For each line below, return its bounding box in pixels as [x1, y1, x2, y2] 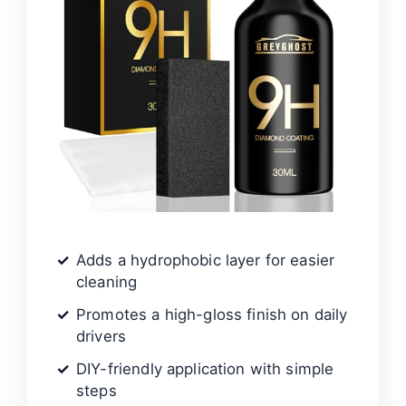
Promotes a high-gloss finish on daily [76, 305, 348, 324]
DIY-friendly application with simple [76, 360, 334, 379]
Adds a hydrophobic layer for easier [76, 251, 335, 270]
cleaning [76, 273, 138, 292]
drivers [76, 327, 127, 346]
